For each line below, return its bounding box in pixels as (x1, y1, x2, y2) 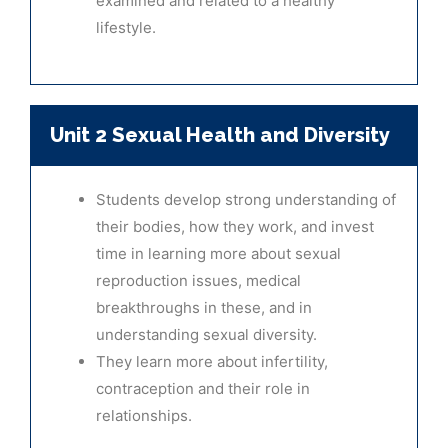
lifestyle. (96, 18, 156, 38)
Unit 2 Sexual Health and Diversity (50, 122, 390, 147)
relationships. (96, 405, 192, 425)
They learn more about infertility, (96, 351, 328, 371)
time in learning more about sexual (96, 243, 341, 263)
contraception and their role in (96, 378, 310, 398)
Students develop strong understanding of (96, 189, 396, 209)
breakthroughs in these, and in (96, 297, 312, 317)
